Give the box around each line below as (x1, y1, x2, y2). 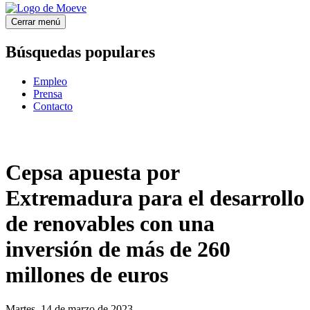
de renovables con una (6, 211, 215, 237)
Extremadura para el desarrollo (6, 185, 304, 211)
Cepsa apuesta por (6, 160, 179, 185)
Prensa (33, 87, 62, 100)
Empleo (33, 75, 67, 87)
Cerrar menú (11, 17, 60, 27)
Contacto (33, 100, 73, 112)
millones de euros (6, 262, 168, 288)
